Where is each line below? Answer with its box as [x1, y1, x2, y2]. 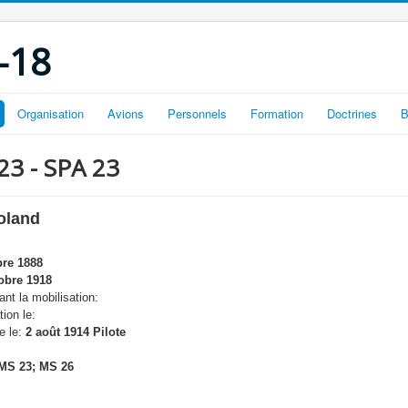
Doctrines [327, 105, 377, 122]
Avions [107, 105, 144, 122]
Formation [250, 105, 303, 122]
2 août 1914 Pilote [22, 325, 126, 339]
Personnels [168, 105, 227, 122]
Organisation [17, 105, 84, 122]
